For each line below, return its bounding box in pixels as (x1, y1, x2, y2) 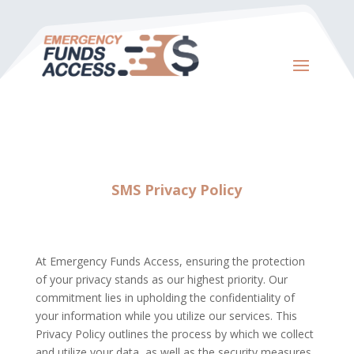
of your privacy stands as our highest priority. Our (35, 271, 288, 287)
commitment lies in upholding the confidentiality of (35, 289, 295, 305)
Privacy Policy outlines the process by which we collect (35, 326, 314, 341)
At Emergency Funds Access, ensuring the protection (35, 253, 305, 269)
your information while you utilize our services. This (35, 307, 297, 323)
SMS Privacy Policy (111, 179, 243, 199)
